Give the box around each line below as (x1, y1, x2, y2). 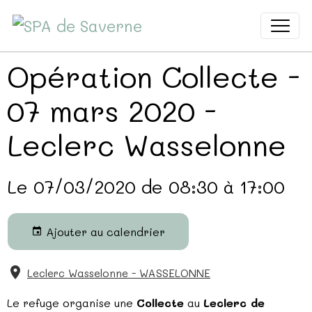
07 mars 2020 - (7, 92, 217, 129)
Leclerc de (203, 295, 265, 310)
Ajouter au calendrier (42, 224, 165, 239)
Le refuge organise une (7, 295, 136, 310)
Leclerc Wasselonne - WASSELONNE (27, 265, 210, 280)
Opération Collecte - (7, 58, 300, 95)
